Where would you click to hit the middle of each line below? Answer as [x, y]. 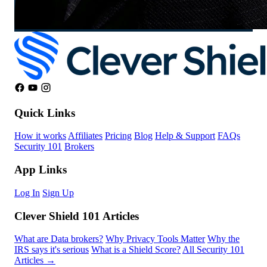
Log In [27, 193]
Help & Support [185, 136]
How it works [40, 136]
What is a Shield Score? [136, 250]
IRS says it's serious [52, 250]
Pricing [118, 136]
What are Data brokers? [59, 239]
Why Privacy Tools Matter [155, 239]
